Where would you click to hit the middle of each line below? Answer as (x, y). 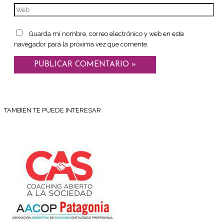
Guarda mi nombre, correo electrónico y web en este (106, 33)
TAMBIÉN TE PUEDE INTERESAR (52, 110)
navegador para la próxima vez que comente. (81, 44)
